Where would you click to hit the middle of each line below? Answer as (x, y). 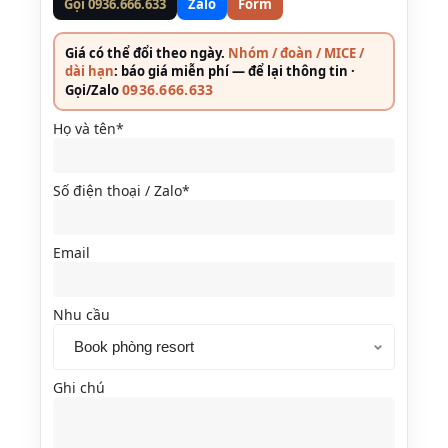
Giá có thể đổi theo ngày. (146, 53)
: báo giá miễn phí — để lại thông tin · (234, 71)
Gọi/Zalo (93, 90)
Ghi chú (79, 387)
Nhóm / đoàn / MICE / (296, 53)
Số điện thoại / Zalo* (121, 190)
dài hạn (89, 71)
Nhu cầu (81, 314)
